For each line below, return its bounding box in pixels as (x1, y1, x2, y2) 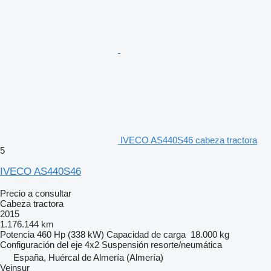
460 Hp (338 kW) (37, 229, 104, 240)
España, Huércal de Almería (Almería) (13, 252, 163, 263)
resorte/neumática (151, 239, 222, 250)
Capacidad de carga (106, 229, 186, 240)
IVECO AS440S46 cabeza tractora (120, 134, 257, 145)
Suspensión (102, 239, 148, 250)
